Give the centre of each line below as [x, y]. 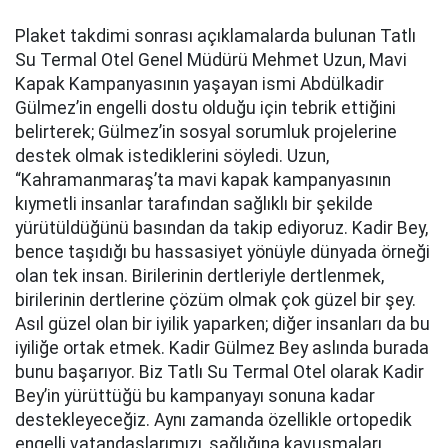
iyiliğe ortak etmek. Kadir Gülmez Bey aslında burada [222, 348]
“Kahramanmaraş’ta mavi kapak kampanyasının [203, 180]
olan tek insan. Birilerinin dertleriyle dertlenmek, [199, 276]
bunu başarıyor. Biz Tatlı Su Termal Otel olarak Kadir [219, 372]
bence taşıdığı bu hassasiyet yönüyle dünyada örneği [222, 252]
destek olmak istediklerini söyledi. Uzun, [172, 156]
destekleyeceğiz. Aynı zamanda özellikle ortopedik [213, 420]
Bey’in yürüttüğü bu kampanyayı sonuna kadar [195, 396]
